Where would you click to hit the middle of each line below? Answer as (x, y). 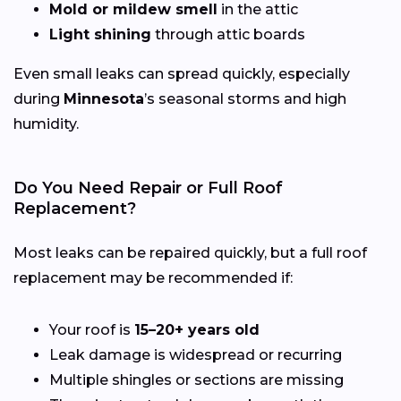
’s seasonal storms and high (245, 98)
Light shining (100, 34)
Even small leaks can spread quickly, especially (182, 73)
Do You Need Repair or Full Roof (148, 188)
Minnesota (104, 98)
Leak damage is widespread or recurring (196, 354)
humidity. (46, 124)
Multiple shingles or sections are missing (196, 380)
